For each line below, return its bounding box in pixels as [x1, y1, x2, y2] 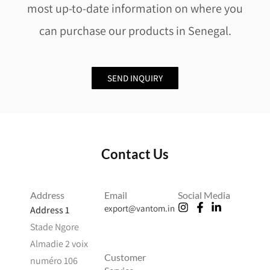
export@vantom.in [104, 202, 175, 214]
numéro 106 [30, 254, 78, 267]
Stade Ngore [30, 220, 79, 233]
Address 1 [30, 203, 69, 216]
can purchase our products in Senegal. [39, 22, 231, 39]
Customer [104, 251, 146, 263]
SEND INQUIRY [107, 72, 163, 84]
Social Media [178, 189, 231, 201]
